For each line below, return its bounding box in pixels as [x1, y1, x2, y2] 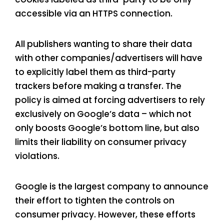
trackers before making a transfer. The [15, 80, 181, 92]
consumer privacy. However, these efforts [15, 208, 195, 221]
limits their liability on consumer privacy [15, 136, 186, 148]
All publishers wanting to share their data [15, 38, 192, 50]
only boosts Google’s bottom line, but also [15, 122, 199, 134]
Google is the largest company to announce [15, 180, 208, 193]
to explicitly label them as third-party [15, 66, 175, 78]
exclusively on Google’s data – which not [15, 108, 191, 120]
